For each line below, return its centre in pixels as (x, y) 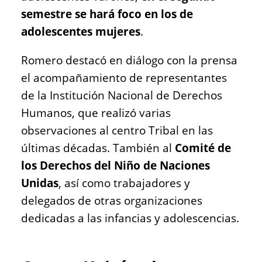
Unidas (40, 183)
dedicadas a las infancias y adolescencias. (130, 218)
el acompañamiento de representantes (124, 77)
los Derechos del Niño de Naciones (116, 165)
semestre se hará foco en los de (107, 14)
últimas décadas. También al (98, 148)
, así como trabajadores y (124, 183)
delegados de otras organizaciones (112, 200)
